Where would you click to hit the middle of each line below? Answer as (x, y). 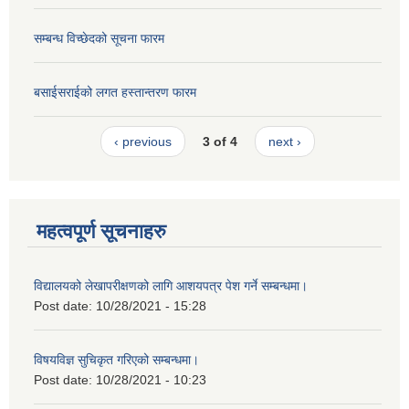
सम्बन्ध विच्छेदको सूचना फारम (99, 38)
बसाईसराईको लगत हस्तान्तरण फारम (115, 92)
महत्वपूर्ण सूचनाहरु (101, 231)
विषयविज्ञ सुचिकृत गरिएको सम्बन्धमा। (116, 359)
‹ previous (142, 142)
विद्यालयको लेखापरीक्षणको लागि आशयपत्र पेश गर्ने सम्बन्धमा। (171, 285)
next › (285, 142)
